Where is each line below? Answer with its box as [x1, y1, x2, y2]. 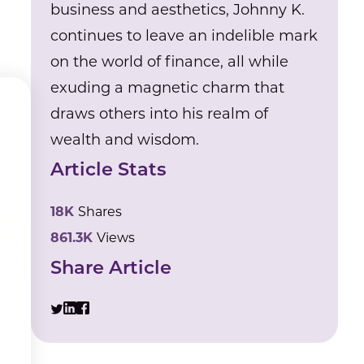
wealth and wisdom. [50, 131, 200, 149]
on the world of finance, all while [50, 53, 289, 71]
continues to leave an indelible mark [50, 27, 318, 45]
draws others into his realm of [50, 105, 269, 123]
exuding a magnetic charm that [50, 79, 285, 97]
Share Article [50, 260, 172, 279]
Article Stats [50, 162, 167, 180]
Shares [78, 204, 123, 219]
